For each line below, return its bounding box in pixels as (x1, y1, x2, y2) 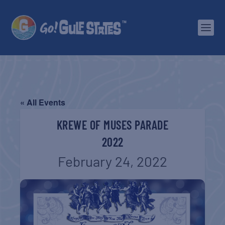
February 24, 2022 (58, 153, 167, 170)
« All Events (20, 96, 66, 108)
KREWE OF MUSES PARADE (56, 118, 169, 132)
